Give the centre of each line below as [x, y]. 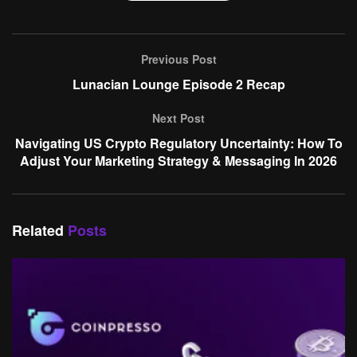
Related [38, 231]
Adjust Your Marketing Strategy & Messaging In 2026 [178, 161]
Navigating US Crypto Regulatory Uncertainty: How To [178, 143]
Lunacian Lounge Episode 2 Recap [178, 84]
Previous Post [178, 59]
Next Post [178, 118]
